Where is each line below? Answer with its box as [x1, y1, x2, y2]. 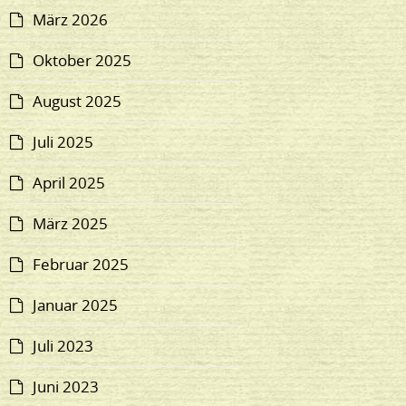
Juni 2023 [33, 376, 100, 398]
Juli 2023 [33, 335, 94, 357]
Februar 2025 [33, 254, 130, 275]
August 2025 [33, 91, 122, 112]
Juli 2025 [33, 131, 94, 153]
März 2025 [33, 213, 109, 235]
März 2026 [33, 9, 109, 31]
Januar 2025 [33, 295, 119, 316]
